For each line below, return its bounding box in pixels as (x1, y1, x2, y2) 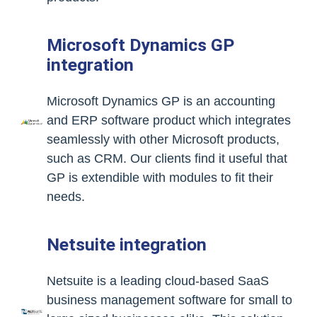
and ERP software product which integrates (47, 113, 291, 127)
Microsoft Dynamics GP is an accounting (47, 94, 275, 108)
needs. (47, 190, 85, 204)
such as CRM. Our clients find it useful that (47, 151, 287, 166)
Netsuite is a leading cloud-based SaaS (47, 274, 269, 288)
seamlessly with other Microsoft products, (47, 132, 279, 146)
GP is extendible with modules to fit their (47, 171, 273, 185)
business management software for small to (47, 293, 292, 307)
